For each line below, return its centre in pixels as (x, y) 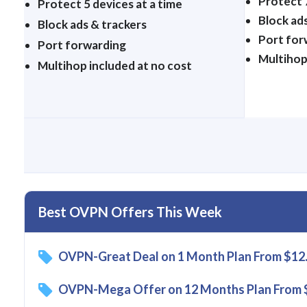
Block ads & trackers (92, 25)
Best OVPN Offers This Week (130, 212)
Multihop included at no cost (115, 66)
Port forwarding (82, 45)
